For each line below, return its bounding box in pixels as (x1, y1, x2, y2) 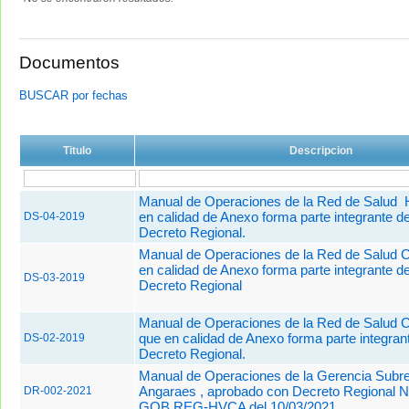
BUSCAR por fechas (19, 88, 128, 102)
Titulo (63, 143, 91, 157)
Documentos (19, 53, 120, 73)
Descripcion (289, 143, 352, 157)
